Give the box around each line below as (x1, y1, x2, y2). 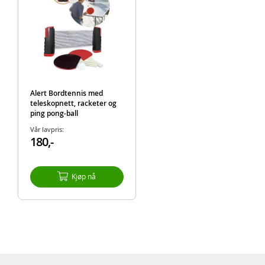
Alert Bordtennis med (30, 88, 103, 98)
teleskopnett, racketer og (30, 98, 117, 108)
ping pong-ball (30, 108, 78, 118)
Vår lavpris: (30, 124, 64, 134)
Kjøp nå (72, 171, 96, 181)
